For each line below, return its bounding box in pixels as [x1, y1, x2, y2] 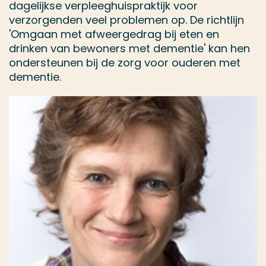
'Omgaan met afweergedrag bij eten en [9, 27, 219, 42]
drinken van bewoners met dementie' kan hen [9, 41, 250, 56]
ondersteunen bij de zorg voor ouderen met [9, 55, 240, 70]
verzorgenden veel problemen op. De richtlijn [9, 12, 244, 27]
